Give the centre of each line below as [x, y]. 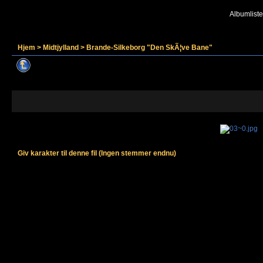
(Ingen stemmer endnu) [137, 153]
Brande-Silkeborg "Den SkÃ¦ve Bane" [149, 48]
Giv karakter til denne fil [58, 153]
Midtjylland [61, 48]
